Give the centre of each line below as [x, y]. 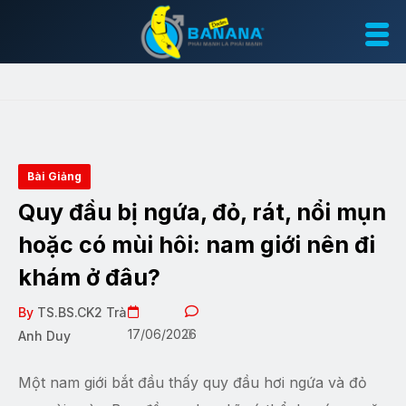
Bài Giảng [54, 176]
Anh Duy [44, 336]
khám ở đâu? [89, 277]
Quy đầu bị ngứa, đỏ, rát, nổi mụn [202, 212]
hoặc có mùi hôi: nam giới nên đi [197, 245]
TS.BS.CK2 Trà [82, 312]
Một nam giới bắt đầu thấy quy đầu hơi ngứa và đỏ [193, 382]
